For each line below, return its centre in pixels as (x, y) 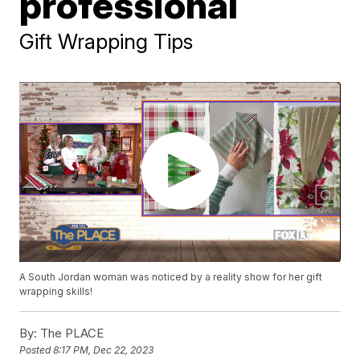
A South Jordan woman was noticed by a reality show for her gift (171, 277)
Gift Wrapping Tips (106, 41)
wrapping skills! (56, 292)
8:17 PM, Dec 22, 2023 (104, 350)
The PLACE (71, 333)
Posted (37, 350)
